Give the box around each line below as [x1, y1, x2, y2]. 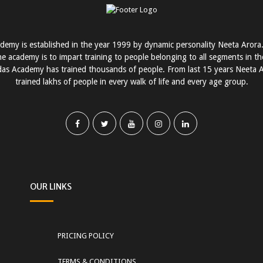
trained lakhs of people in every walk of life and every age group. [15, 76, 248, 86]
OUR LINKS [30, 181, 72, 192]
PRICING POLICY [58, 231, 114, 240]
